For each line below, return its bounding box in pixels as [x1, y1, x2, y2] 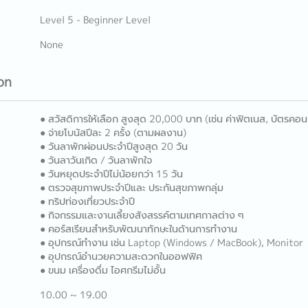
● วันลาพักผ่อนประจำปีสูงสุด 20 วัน [39, 140, 188, 153]
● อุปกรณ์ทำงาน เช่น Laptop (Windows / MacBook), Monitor [39, 236, 303, 250]
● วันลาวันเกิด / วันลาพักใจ [39, 153, 152, 167]
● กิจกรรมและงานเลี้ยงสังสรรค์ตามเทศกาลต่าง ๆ [39, 208, 244, 222]
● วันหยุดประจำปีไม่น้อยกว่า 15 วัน [39, 167, 183, 181]
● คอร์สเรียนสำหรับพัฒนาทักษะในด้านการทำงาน [39, 222, 237, 236]
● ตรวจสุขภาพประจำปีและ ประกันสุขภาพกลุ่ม [39, 181, 223, 195]
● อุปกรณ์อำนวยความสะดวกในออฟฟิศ [39, 250, 202, 263]
